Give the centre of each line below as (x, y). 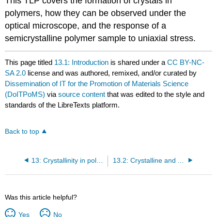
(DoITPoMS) (25, 94)
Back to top (22, 131)
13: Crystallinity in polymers (100, 160)
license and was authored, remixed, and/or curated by (111, 73)
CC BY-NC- (186, 62)
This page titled (30, 62)
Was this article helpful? (41, 197)
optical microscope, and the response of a (86, 25)
